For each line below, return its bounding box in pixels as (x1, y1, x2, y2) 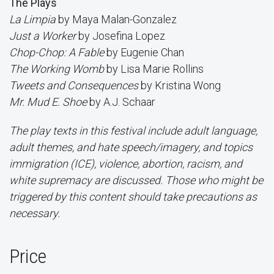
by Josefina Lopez (76, 29, 165, 42)
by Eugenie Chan (104, 45, 184, 59)
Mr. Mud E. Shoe (9, 95, 89, 108)
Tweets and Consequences (9, 78, 141, 92)
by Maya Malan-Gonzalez (56, 12, 177, 26)
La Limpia (9, 12, 56, 26)
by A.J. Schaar (89, 95, 155, 108)
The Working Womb (9, 62, 104, 75)
